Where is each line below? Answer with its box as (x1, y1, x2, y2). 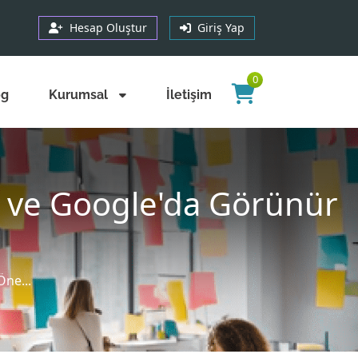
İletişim (166, 87, 212, 102)
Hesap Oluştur (63, 20, 147, 35)
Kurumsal (49, 87, 111, 102)
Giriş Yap (191, 20, 245, 35)
